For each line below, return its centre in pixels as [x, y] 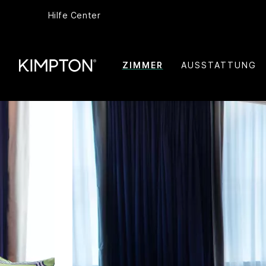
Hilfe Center [74, 15]
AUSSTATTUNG [218, 65]
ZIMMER [142, 65]
